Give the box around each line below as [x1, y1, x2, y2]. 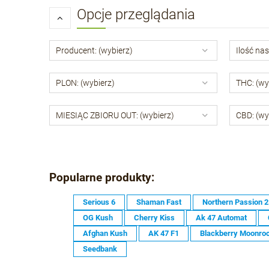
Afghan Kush [83, 228, 127, 238]
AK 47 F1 [148, 228, 179, 238]
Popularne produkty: [49, 171, 154, 185]
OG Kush [83, 213, 113, 222]
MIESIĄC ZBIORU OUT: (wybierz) [56, 110, 174, 120]
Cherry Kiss [134, 213, 175, 222]
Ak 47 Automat [196, 213, 247, 222]
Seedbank [83, 244, 117, 253]
